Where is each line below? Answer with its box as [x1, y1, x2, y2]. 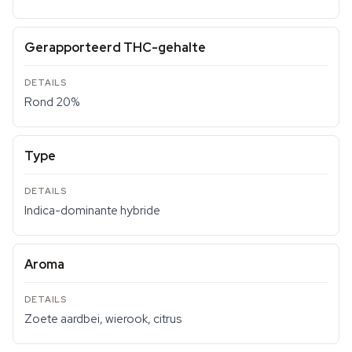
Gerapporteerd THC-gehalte [24, 39, 206, 56]
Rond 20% [24, 94, 79, 110]
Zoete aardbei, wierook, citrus [24, 311, 181, 327]
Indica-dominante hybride [24, 203, 160, 218]
